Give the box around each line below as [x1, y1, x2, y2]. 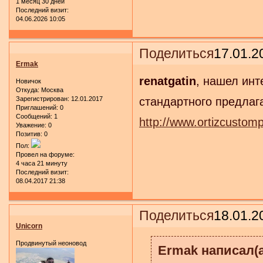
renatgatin [139, 75, 197, 88]
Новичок [16, 77, 41, 85]
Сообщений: [16, 113, 52, 120]
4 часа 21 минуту [16, 160, 68, 167]
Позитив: [16, 130, 42, 138]
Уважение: [16, 122, 46, 129]
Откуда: [16, 86, 39, 94]
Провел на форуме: [16, 151, 75, 159]
